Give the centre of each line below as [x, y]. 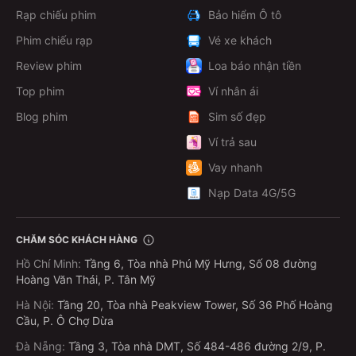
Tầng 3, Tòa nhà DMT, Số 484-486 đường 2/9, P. [197, 346]
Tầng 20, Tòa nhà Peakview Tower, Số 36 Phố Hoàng [195, 305]
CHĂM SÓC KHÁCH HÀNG [77, 240]
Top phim [40, 91]
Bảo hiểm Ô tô [245, 15]
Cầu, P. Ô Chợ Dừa [65, 321]
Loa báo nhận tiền [255, 66]
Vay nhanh [235, 168]
